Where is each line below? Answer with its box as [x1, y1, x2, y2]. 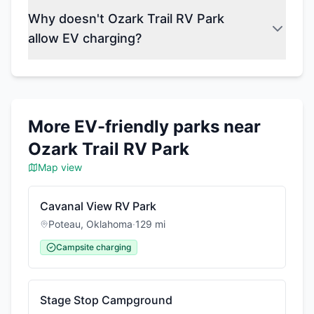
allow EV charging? [28, 31, 142, 46]
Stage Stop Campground [40, 293, 172, 307]
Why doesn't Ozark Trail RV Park [28, 11, 224, 26]
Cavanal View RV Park [40, 199, 156, 213]
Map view [38, 161, 82, 173]
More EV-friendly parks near [28, 116, 261, 137]
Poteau [48, 218, 81, 230]
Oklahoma [86, 218, 132, 230]
